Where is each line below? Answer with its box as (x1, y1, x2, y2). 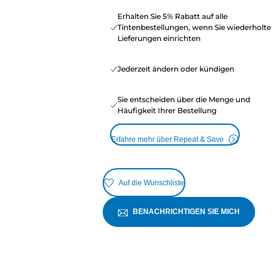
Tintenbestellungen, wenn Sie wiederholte (117, 23, 271, 32)
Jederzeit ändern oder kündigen (117, 64, 234, 74)
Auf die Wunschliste (118, 178, 184, 187)
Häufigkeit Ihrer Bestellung (117, 106, 217, 116)
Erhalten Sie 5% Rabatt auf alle (117, 12, 228, 21)
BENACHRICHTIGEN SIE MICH (132, 207, 240, 217)
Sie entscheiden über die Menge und (117, 95, 250, 105)
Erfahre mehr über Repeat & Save (111, 135, 224, 144)
